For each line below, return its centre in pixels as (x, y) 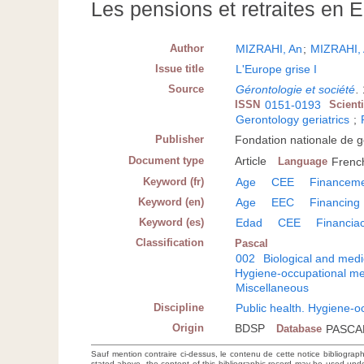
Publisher (180, 140)
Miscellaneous (273, 288)
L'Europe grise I (277, 69)
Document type (167, 161)
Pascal (252, 244)
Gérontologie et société (296, 90)
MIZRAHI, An (269, 49)
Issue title (180, 69)
